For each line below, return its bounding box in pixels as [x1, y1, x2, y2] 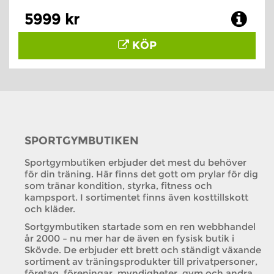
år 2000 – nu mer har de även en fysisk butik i [24, 232, 234, 244]
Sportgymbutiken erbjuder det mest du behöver [24, 157, 246, 168]
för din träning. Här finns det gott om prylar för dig [24, 168, 258, 180]
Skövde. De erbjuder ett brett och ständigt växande [24, 244, 261, 256]
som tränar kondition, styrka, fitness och [24, 180, 212, 191]
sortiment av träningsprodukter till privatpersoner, [24, 256, 257, 267]
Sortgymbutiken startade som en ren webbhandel [24, 221, 256, 232]
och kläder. [24, 203, 75, 215]
